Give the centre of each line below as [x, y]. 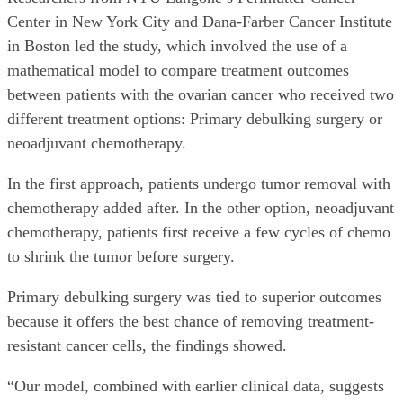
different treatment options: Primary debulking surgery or [195, 119]
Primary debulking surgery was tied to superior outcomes [194, 297]
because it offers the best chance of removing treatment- [191, 322]
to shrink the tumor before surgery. [123, 257]
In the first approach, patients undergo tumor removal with [199, 184]
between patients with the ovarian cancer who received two [201, 95]
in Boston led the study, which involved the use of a [177, 46]
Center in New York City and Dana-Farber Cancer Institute [200, 22]
